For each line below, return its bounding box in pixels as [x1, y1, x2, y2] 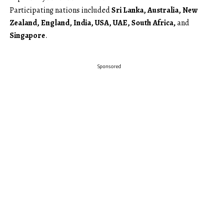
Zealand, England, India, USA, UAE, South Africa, [10, 17, 176, 28]
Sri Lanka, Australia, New [111, 4, 198, 16]
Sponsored [97, 63, 121, 69]
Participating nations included [10, 4, 111, 16]
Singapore [10, 30, 45, 41]
